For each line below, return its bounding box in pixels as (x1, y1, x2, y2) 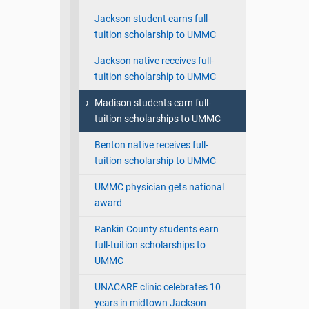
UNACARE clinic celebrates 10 (94, 281, 221, 294)
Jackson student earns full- (94, 13, 210, 26)
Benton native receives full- (94, 139, 208, 152)
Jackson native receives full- (94, 55, 214, 68)
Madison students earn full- (94, 97, 211, 110)
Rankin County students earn (94, 223, 219, 236)
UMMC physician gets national (94, 181, 224, 194)
